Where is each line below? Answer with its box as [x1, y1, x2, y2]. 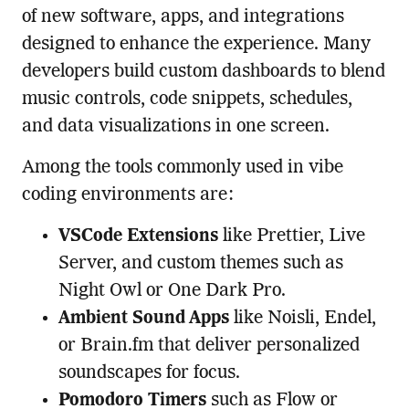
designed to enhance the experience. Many [21, 35, 371, 54]
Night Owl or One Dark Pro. [58, 281, 286, 300]
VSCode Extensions [58, 226, 218, 246]
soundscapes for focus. [58, 363, 240, 383]
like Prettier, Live [217, 226, 365, 246]
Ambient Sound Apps [58, 309, 229, 328]
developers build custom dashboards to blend [21, 62, 385, 81]
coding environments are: [21, 185, 235, 204]
